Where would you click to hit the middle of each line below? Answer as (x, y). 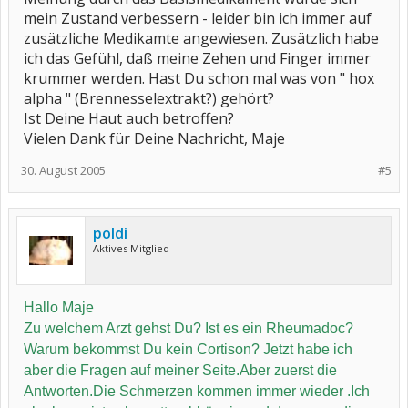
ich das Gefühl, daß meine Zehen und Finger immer (197, 58)
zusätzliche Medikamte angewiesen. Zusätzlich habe (201, 38)
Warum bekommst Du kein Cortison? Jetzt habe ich (188, 349)
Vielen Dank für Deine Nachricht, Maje (154, 138)
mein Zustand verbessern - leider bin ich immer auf (198, 18)
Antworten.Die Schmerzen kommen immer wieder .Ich (197, 391)
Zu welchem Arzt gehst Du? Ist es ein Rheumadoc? (189, 328)
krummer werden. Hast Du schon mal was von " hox (199, 78)
